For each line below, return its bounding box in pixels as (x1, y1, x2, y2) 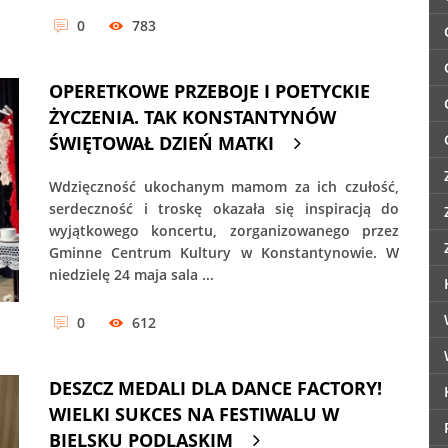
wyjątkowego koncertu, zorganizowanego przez (49, 221, 399, 241)
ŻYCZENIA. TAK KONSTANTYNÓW (49, 105, 336, 130)
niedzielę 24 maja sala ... (49, 265, 214, 285)
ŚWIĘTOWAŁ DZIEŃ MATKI (49, 131, 274, 156)
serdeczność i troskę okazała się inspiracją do (49, 199, 399, 219)
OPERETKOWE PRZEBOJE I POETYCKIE (49, 79, 370, 104)
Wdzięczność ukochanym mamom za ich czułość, (49, 177, 399, 197)
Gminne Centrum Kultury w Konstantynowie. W (49, 243, 399, 263)
